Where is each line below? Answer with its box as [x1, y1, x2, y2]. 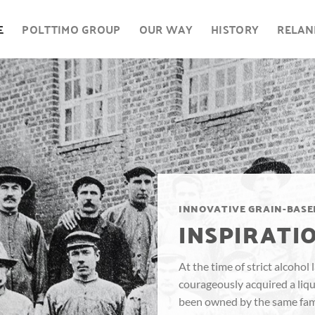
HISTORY [211, 18, 259, 39]
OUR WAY [139, 18, 193, 39]
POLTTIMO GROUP [22, 18, 121, 39]
